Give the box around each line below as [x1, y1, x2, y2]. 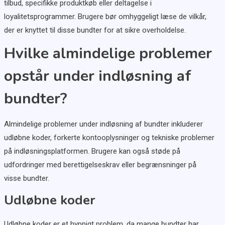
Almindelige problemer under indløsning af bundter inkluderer [4, 120, 203, 129]
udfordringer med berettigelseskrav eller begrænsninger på [4, 160, 196, 170]
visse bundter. [4, 174, 49, 183]
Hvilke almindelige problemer [4, 43, 212, 64]
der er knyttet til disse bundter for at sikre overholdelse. [4, 26, 186, 35]
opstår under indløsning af [4, 66, 191, 87]
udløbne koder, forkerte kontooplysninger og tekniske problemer [4, 133, 214, 143]
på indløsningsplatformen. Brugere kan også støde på [4, 147, 180, 156]
